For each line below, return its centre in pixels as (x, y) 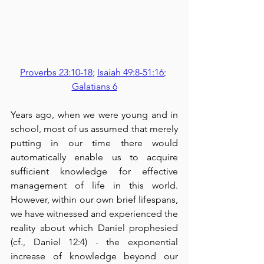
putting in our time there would (94, 143)
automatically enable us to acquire (94, 157)
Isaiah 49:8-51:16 (131, 72)
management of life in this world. (94, 185)
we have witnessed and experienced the (94, 214)
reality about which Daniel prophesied (94, 228)
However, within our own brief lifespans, (94, 199)
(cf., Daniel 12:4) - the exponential (94, 242)
